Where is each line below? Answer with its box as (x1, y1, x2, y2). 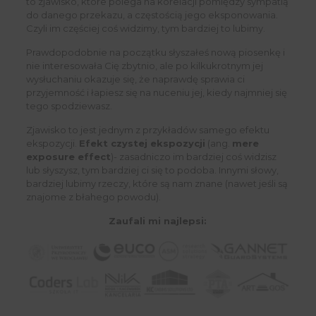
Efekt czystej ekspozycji (78, 138, 205, 150)
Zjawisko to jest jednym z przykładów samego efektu (25, 124, 269, 136)
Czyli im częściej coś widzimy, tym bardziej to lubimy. (25, 23, 265, 35)
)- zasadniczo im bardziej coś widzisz (110, 151, 276, 163)
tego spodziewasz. (25, 100, 112, 112)
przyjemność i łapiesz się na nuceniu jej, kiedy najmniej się (25, 87, 287, 99)
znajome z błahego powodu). (25, 191, 161, 203)
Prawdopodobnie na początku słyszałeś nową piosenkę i (25, 47, 285, 59)
